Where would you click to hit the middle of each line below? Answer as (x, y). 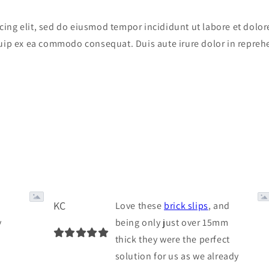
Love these (140, 205)
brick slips (186, 205)
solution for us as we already (177, 256)
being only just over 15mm (172, 222)
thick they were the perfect (172, 239)
